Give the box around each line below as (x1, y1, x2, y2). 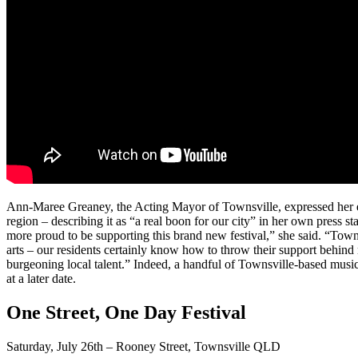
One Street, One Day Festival (6, 301, 246, 323)
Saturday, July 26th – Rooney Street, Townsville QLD (6, 339, 280, 353)
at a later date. (6, 271, 76, 285)
